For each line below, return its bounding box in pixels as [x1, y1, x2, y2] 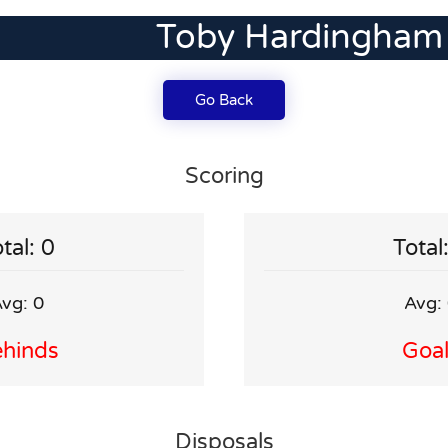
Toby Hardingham [155, 17, 443, 58]
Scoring [184, 163, 264, 189]
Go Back [195, 91, 253, 109]
